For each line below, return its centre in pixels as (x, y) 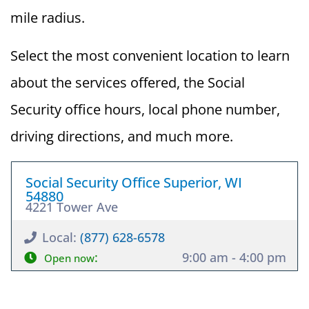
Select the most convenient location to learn (150, 56)
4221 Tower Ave (72, 207)
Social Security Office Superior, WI (134, 182)
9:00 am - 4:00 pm (234, 257)
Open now (69, 258)
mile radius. (49, 18)
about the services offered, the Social (128, 82)
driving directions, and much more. (122, 136)
